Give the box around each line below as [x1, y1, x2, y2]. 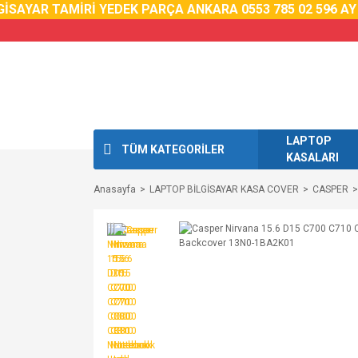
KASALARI [286, 151, 339, 164]
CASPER [312, 184, 348, 195]
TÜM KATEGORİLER [121, 142, 225, 156]
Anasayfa [93, 184, 136, 195]
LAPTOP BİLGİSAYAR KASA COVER [149, 184, 299, 195]
